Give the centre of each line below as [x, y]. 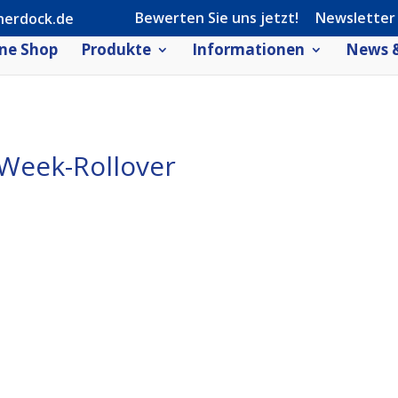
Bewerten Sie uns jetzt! [216, 18]
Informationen [248, 49]
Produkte [115, 49]
